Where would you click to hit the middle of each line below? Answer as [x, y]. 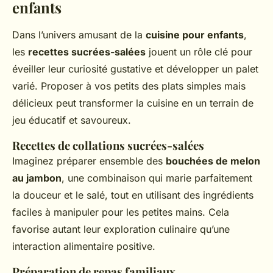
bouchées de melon [213, 161]
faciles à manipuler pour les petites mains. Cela [121, 212]
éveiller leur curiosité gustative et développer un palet [135, 69]
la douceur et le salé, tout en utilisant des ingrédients [133, 195]
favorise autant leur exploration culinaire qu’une [121, 229]
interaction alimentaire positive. [84, 246]
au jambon [37, 178]
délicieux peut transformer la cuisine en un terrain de [133, 103]
